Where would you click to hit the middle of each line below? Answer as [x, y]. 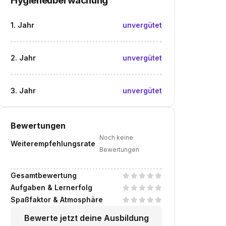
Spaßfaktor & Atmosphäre [57, 200]
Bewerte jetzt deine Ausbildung [86, 218]
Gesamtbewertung [44, 175]
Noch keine [116, 137]
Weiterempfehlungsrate [53, 144]
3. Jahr [23, 91]
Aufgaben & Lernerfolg [51, 187]
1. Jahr [22, 25]
